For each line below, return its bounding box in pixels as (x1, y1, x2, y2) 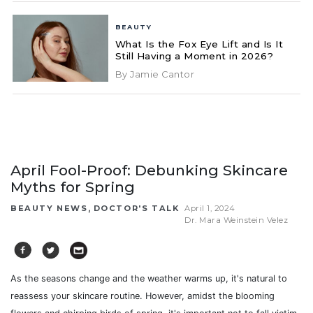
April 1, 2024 (184, 203, 235, 213)
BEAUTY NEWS (10, 203, 88, 213)
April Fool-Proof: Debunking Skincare (10, 161, 288, 179)
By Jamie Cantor (115, 68, 195, 80)
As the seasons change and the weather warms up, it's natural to (10, 272, 287, 284)
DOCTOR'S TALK (93, 203, 180, 213)
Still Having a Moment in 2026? (115, 50, 274, 61)
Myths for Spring (10, 177, 135, 196)
